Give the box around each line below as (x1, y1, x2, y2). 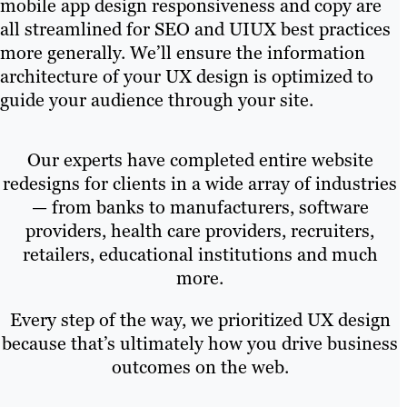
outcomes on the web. (111, 355, 289, 379)
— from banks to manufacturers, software (31, 195, 369, 219)
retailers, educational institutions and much (22, 243, 378, 266)
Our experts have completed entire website (26, 148, 373, 172)
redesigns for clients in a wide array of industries (3, 172, 397, 195)
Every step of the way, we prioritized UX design (9, 308, 391, 332)
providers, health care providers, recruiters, (25, 219, 374, 243)
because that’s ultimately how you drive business (2, 332, 398, 355)
